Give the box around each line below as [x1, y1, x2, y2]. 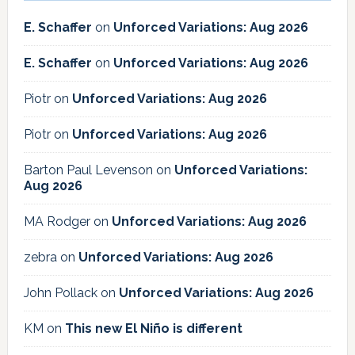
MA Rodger [23, 213, 90, 229]
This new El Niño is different [64, 320, 242, 336]
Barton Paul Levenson [23, 162, 153, 177]
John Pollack [23, 284, 97, 300]
